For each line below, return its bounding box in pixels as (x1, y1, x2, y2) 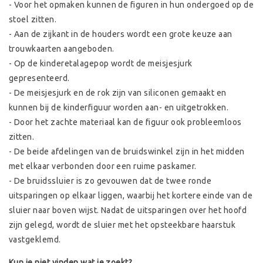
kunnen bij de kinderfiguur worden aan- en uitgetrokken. (9, 103, 231, 113)
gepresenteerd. (9, 73, 70, 83)
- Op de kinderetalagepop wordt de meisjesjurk (9, 59, 193, 69)
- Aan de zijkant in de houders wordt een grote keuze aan (9, 29, 232, 39)
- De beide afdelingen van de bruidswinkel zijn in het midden (9, 147, 245, 157)
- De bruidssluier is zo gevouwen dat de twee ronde (9, 176, 211, 186)
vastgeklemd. (9, 235, 61, 245)
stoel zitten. (9, 15, 57, 25)
